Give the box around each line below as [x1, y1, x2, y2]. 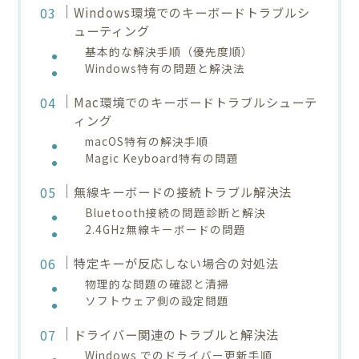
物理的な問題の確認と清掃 [85, 275, 230, 292]
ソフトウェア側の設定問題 [85, 292, 230, 309]
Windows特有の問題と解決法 [85, 59, 246, 76]
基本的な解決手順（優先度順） [85, 42, 254, 59]
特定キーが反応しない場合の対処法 [73, 253, 279, 272]
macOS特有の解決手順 [85, 132, 209, 149]
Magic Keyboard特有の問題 [85, 149, 240, 166]
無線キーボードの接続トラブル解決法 [73, 182, 292, 200]
